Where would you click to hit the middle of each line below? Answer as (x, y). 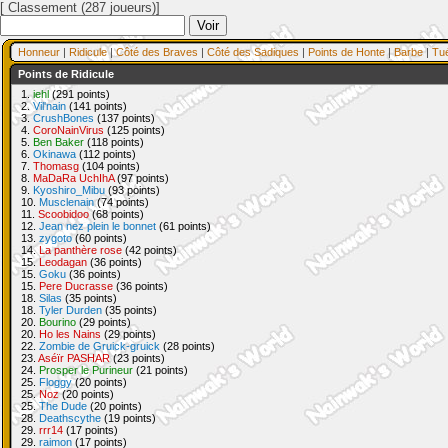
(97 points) (141, 178)
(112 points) (106, 154)
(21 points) (160, 370)
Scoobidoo (63, 214)
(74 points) (121, 202)
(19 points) (128, 418)
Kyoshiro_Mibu (69, 190)
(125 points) (134, 130)
